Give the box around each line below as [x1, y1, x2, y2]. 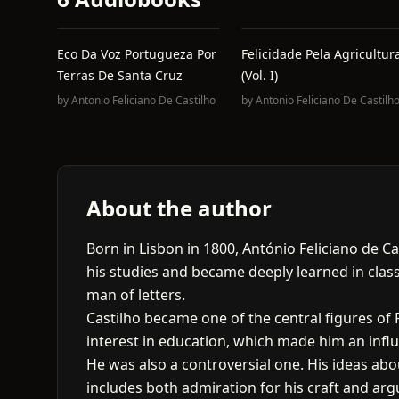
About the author [86, 193, 272, 223]
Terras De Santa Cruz [57, 67, 183, 84]
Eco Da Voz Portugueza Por [57, 45, 216, 62]
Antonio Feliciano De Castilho [71, 93, 216, 108]
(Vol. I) [240, 67, 278, 84]
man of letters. [86, 285, 185, 305]
